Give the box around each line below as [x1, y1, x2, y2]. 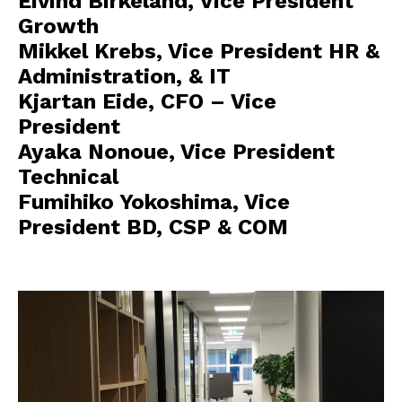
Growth [18, 13, 99, 39]
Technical [18, 163, 118, 189]
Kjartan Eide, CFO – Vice [18, 88, 276, 114]
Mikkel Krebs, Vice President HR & [18, 38, 380, 64]
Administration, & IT [18, 63, 231, 89]
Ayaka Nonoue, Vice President [18, 138, 335, 164]
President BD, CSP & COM [18, 214, 288, 240]
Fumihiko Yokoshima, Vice [18, 188, 290, 214]
